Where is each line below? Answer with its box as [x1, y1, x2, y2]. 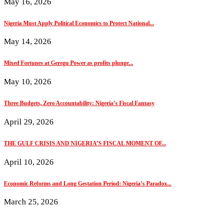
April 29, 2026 [4, 117, 54, 126]
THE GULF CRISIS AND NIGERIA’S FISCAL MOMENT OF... [4, 139, 166, 147]
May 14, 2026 [4, 37, 51, 46]
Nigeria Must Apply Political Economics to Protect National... [4, 19, 154, 27]
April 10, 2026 [4, 157, 54, 167]
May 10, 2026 [4, 77, 51, 87]
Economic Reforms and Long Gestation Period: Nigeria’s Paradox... [4, 180, 171, 187]
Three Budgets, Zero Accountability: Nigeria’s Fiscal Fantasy [4, 100, 155, 107]
